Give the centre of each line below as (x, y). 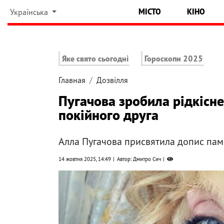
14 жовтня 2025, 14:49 (85, 159)
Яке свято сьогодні (95, 59)
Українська (30, 12)
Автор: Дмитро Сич (139, 159)
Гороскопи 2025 (174, 59)
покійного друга (108, 115)
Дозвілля (112, 80)
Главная (72, 80)
